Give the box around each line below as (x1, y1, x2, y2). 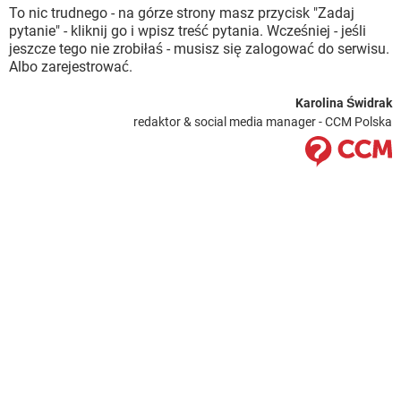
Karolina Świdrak (295, 96, 392, 110)
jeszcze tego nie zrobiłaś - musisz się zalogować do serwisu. (9, 40, 389, 57)
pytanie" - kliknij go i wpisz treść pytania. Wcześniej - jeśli (9, 22, 366, 39)
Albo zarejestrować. (9, 58, 132, 75)
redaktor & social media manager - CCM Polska (133, 115, 392, 129)
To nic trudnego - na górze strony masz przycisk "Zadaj (9, 4, 354, 21)
